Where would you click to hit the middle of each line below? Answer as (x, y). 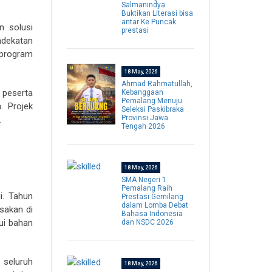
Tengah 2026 (143, 127)
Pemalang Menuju (151, 101)
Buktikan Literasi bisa (157, 14)
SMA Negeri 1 (144, 180)
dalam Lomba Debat (155, 206)
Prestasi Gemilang (152, 197)
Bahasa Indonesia (152, 214)
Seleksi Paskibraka (152, 110)
